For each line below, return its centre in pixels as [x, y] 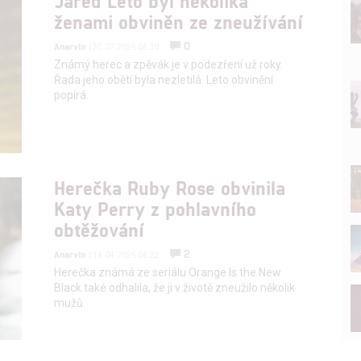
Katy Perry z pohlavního [156, 208]
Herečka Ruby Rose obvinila [170, 187]
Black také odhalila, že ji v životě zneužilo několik [175, 287]
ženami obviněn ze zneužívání [179, 21]
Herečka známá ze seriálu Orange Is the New [168, 272]
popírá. [72, 95]
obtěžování [100, 229]
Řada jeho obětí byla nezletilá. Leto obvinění [164, 79]
